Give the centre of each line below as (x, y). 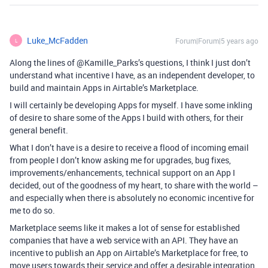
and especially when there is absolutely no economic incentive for (132, 198)
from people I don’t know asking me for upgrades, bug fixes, (120, 160)
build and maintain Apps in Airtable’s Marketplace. (104, 88)
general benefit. (39, 130)
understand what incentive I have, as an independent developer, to (132, 75)
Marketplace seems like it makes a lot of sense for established (125, 228)
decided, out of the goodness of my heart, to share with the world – (134, 185)
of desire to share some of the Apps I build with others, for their (127, 118)
